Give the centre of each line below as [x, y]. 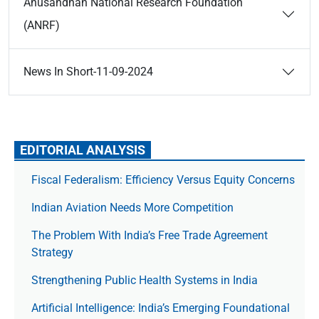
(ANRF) [42, 25]
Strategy [52, 252]
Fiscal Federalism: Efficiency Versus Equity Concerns [163, 180]
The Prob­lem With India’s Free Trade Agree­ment [150, 235]
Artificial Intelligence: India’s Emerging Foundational [161, 308]
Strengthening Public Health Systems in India [145, 280]
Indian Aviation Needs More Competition [134, 208]
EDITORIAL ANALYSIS [83, 150]
